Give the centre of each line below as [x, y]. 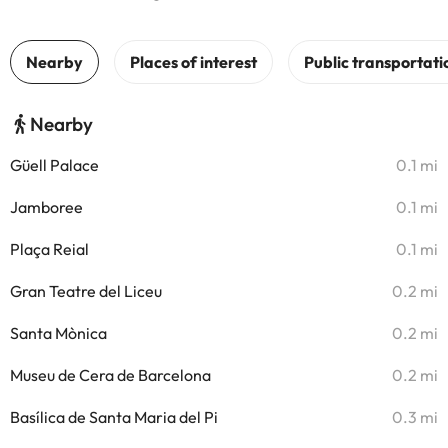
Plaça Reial [49, 249]
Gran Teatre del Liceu [86, 291]
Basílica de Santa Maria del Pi [114, 417]
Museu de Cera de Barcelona [110, 375]
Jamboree [46, 207]
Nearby [61, 124]
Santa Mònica [58, 333]
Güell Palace [54, 165]
